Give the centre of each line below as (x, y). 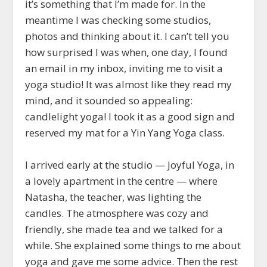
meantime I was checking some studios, (118, 20)
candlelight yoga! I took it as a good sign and (130, 116)
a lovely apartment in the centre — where (122, 181)
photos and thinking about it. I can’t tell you (128, 36)
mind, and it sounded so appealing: (109, 100)
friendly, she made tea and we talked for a (124, 229)
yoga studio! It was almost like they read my (129, 84)
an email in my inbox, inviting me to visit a (124, 68)
